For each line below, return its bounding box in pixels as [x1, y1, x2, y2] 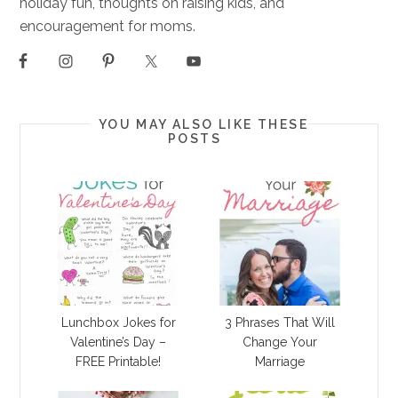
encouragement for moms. [20, 17, 196, 35]
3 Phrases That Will [224, 314, 335, 330]
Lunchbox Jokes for [60, 314, 176, 330]
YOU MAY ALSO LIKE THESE [98, 116, 309, 131]
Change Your [242, 334, 317, 349]
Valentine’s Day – [70, 334, 167, 349]
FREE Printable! [76, 354, 162, 369]
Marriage [254, 354, 305, 369]
